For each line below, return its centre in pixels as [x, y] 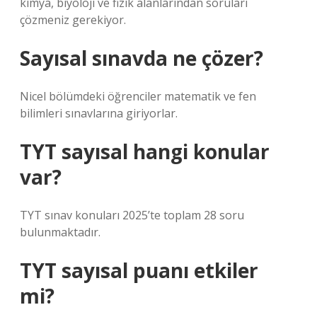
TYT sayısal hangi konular [145, 151]
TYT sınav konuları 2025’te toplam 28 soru [132, 215]
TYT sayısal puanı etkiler [139, 270]
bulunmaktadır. [60, 232]
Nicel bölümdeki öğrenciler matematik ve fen [138, 96]
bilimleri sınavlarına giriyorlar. [99, 113]
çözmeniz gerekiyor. [73, 20]
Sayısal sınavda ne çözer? [142, 58]
